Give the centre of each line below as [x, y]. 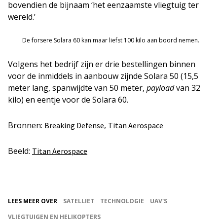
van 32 [187, 88]
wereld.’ [22, 17]
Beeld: [20, 151]
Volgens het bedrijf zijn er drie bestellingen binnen [102, 64]
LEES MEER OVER [33, 201]
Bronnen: [26, 125]
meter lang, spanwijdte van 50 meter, [77, 88]
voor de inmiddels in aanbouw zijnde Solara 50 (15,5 [103, 76]
